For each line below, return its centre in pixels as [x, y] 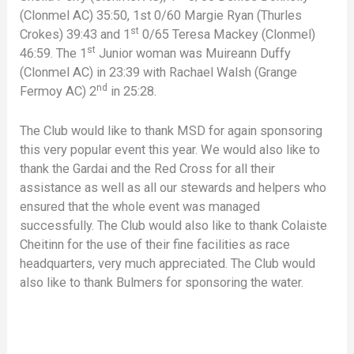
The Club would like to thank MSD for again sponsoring [171, 130]
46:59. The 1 [54, 53]
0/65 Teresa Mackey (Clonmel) [228, 34]
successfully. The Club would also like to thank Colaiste [174, 225]
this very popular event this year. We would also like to [170, 149]
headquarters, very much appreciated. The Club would [168, 263]
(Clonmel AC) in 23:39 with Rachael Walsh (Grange [159, 72]
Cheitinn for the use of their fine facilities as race [155, 244]
